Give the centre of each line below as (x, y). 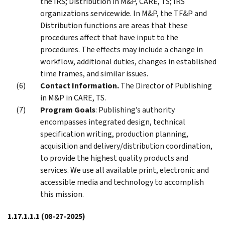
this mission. (62, 194)
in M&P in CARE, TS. (73, 97)
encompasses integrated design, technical (113, 122)
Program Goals (68, 109)
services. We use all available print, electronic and (125, 170)
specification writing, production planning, (114, 134)
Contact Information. (80, 85)
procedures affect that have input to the (109, 37)
